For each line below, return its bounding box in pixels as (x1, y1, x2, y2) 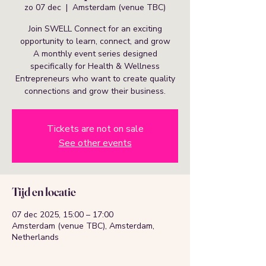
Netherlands (12, 231, 59, 243)
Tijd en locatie (12, 183, 76, 199)
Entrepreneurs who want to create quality (15, 72, 175, 84)
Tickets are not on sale (46, 122, 144, 135)
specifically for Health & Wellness (30, 60, 160, 72)
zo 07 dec (24, 1, 61, 13)
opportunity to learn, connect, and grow (20, 35, 170, 47)
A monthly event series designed (33, 47, 157, 59)
